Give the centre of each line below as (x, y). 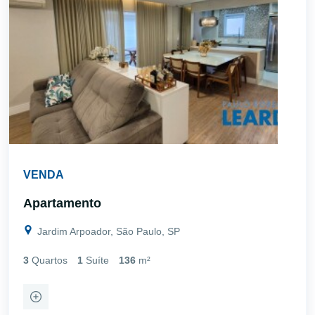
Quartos (50, 260)
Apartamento (62, 203)
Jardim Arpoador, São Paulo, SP (107, 231)
